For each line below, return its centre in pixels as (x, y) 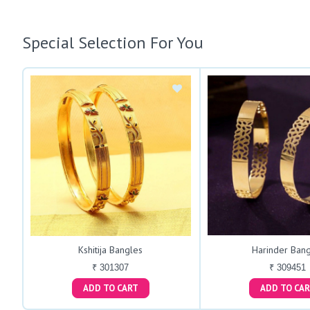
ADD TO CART (127, 288)
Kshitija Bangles (111, 249)
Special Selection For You (113, 43)
